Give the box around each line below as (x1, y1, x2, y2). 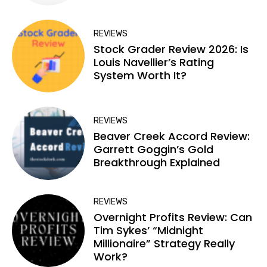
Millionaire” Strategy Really (94, 235, 235, 251)
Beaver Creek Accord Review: (94, 129, 250, 144)
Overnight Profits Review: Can (94, 209, 253, 225)
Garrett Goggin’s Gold (94, 142, 214, 157)
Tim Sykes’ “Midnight (94, 222, 204, 238)
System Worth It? (94, 68, 187, 83)
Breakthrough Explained (94, 155, 221, 170)
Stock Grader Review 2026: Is (94, 42, 249, 57)
